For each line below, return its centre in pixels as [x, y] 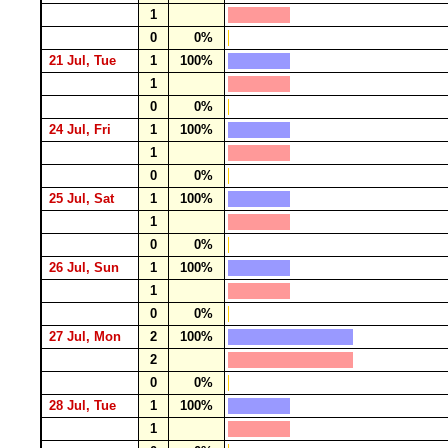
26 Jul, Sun [86, 267]
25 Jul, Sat [83, 198]
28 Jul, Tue [84, 405]
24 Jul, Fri [82, 129]
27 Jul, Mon [87, 336]
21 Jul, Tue [84, 60]
